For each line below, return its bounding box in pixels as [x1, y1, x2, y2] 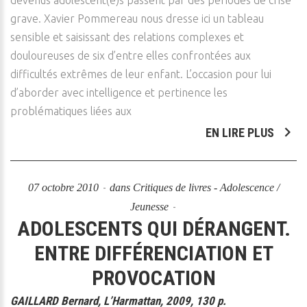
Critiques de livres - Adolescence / [132, 182, 280, 193]
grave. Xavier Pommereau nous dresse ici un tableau [10, 12, 264, 25]
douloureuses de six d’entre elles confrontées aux [10, 49, 251, 62]
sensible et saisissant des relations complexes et [10, 31, 244, 43]
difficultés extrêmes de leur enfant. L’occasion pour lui [10, 68, 271, 80]
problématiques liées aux [10, 105, 132, 117]
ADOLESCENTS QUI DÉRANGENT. [16, 217, 291, 241]
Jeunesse [130, 201, 169, 212]
